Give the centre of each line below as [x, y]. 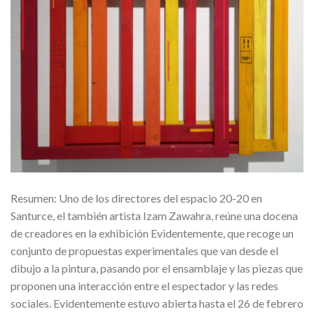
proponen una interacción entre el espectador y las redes [144, 286]
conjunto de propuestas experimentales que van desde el [144, 251]
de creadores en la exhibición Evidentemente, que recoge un [152, 233]
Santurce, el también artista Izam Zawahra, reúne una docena [154, 216]
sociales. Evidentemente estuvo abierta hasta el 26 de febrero [157, 303]
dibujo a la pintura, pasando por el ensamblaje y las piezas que [157, 268]
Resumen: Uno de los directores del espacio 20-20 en [136, 198]
